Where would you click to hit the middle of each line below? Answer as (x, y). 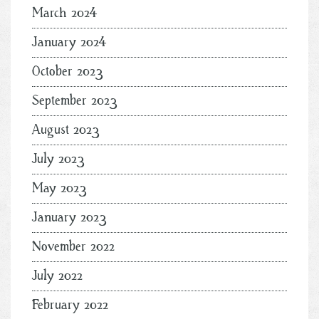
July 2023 (58, 159)
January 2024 (69, 42)
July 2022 (57, 276)
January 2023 (69, 217)
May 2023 (59, 188)
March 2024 (65, 13)
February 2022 (70, 305)
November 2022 (73, 246)
